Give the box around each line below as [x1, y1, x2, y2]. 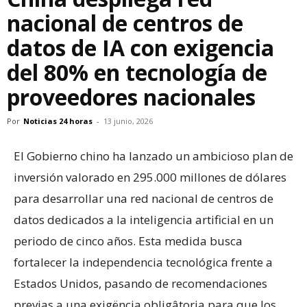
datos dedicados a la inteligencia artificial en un [14, 212, 273, 228]
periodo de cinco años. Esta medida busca [14, 233, 243, 249]
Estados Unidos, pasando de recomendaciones [14, 275, 267, 291]
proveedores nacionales [7, 82, 256, 112]
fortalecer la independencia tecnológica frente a [14, 254, 273, 270]
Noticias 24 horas [23, 116, 93, 126]
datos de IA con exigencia [7, 33, 274, 62]
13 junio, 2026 [103, 116, 153, 126]
